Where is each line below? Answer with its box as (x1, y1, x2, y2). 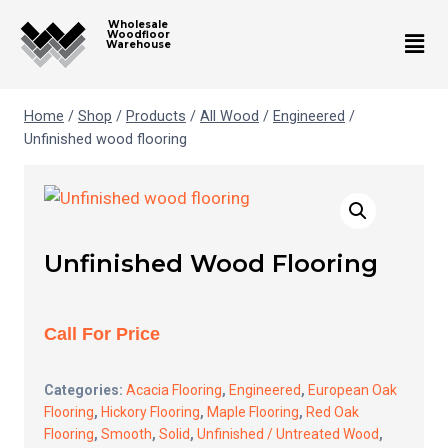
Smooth (101, 425, 152, 442)
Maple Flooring (207, 403, 299, 420)
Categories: (44, 381, 126, 398)
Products (126, 107, 186, 125)
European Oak (308, 381, 397, 398)
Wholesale (108, 18, 169, 31)
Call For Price (44, 323, 160, 344)
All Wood (200, 107, 259, 125)
